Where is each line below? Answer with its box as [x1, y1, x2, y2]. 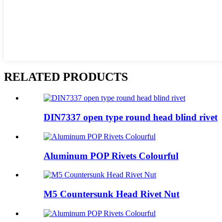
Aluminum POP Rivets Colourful [44, 150, 178, 161]
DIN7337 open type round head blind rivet [44, 112, 218, 123]
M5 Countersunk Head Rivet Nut [44, 188, 179, 199]
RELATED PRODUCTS [4, 70, 128, 84]
